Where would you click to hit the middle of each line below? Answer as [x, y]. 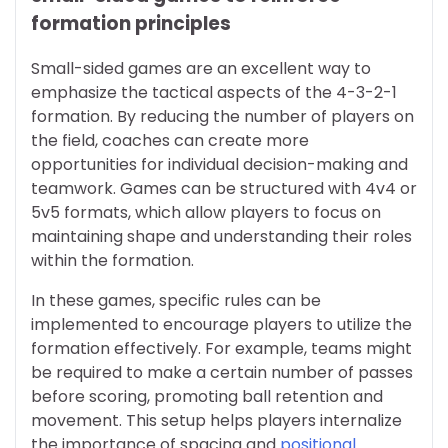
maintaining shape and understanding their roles [221, 236]
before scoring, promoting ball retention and [207, 396]
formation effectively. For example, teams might [221, 348]
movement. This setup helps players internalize [216, 420]
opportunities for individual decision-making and [219, 164]
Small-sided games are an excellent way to [201, 68]
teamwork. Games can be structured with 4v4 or [224, 188]
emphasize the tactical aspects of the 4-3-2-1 [214, 92]
